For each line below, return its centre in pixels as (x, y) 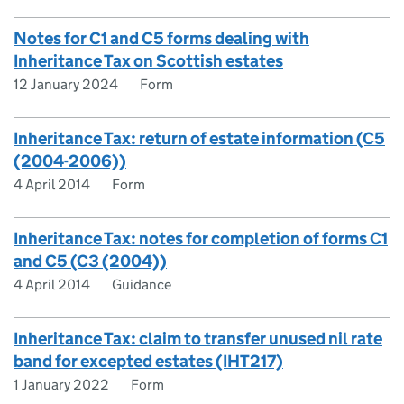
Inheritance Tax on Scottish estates (148, 61)
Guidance (142, 285)
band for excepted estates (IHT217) (148, 361)
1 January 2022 (61, 385)
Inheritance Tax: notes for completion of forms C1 (201, 239)
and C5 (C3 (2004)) (90, 261)
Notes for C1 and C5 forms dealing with (161, 38)
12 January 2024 (66, 84)
